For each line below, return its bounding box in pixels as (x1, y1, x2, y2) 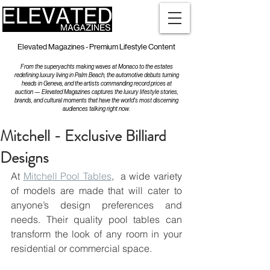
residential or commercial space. (11, 242, 152, 254)
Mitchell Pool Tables (23, 170, 111, 182)
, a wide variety (111, 170, 183, 182)
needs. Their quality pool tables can (11, 213, 182, 225)
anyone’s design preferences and (11, 199, 182, 211)
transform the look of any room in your (11, 228, 182, 240)
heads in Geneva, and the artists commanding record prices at (21, 80, 172, 87)
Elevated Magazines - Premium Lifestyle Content (17, 42, 175, 51)
